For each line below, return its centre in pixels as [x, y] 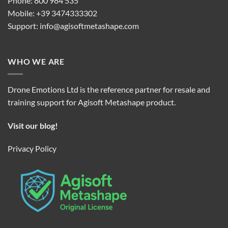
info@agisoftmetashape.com [89, 26]
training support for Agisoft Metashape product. [92, 102]
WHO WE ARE [36, 62]
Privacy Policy [32, 149]
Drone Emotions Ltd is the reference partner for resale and [109, 89]
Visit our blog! [33, 125]
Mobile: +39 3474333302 [52, 13]
